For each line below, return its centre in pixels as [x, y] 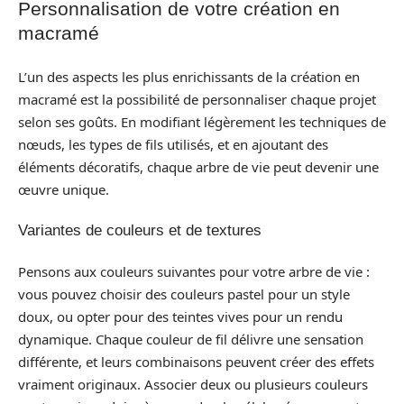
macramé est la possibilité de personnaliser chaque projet [197, 99]
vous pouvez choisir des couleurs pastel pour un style [184, 294]
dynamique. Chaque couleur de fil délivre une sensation [191, 339]
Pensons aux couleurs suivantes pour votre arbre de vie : [194, 271]
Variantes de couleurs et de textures [140, 230]
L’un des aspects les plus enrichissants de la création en [189, 76]
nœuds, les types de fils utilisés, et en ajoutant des [173, 144]
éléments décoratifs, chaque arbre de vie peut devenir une [198, 166]
